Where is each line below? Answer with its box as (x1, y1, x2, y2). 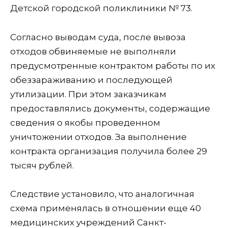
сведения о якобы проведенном (10, 117, 160, 128)
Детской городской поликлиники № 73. (10, 3, 192, 13)
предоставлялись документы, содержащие (10, 103, 210, 113)
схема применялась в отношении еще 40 (10, 203, 201, 214)
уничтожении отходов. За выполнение (10, 131, 187, 142)
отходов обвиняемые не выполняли (10, 46, 176, 56)
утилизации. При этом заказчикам (10, 89, 166, 99)
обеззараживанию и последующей (10, 74, 173, 85)
